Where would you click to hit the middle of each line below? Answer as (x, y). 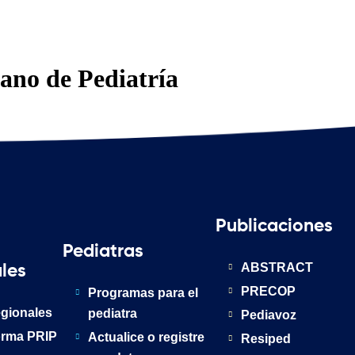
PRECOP (269, 292)
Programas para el (143, 293)
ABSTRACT (277, 268)
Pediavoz (269, 315)
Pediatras (103, 252)
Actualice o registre (147, 338)
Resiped (266, 339)
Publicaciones (274, 227)
